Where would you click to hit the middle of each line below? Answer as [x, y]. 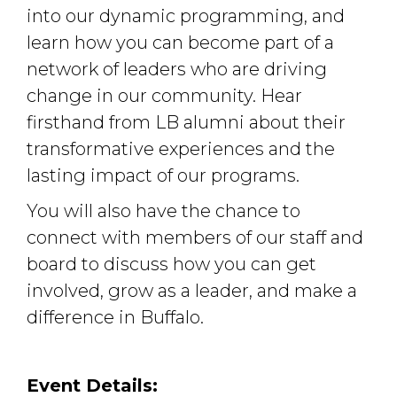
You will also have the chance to [163, 210]
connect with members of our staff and [195, 237]
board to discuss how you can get [171, 264]
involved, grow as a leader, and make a [192, 290]
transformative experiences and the [181, 148]
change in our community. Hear [164, 95]
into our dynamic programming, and [186, 16]
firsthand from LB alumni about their [186, 122]
